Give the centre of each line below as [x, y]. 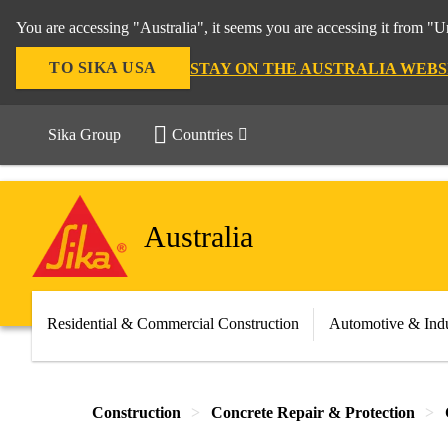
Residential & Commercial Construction [173, 323]
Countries [202, 134]
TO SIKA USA [103, 67]
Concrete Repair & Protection [313, 412]
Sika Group [84, 134]
